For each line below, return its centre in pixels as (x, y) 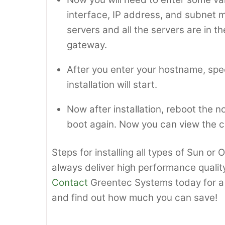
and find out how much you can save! (135, 197)
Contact (70, 182)
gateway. (87, 45)
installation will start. (112, 84)
